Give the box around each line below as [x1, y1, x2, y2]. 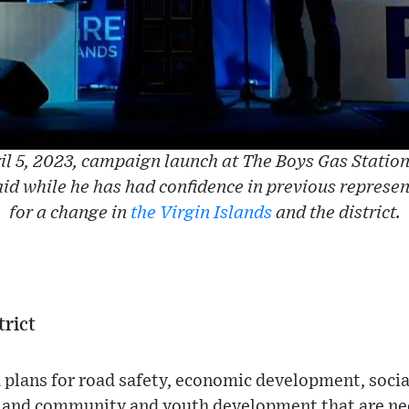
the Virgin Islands [130, 204, 272, 222]
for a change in [8, 204, 131, 222]
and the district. [271, 204, 401, 222]
